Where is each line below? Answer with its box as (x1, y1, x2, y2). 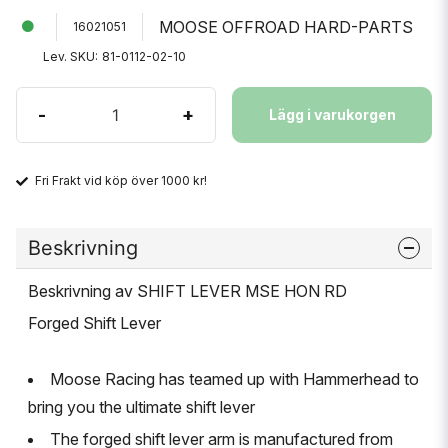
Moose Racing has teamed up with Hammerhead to (50, 368, 419, 389)
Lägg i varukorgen (268, 106, 396, 123)
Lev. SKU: (43, 49, 98, 64)
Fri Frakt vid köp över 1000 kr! (35, 173, 207, 188)
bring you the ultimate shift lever (28, 396, 255, 417)
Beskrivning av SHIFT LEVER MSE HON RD (28, 280, 347, 301)
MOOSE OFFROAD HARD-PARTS (159, 17, 413, 37)
